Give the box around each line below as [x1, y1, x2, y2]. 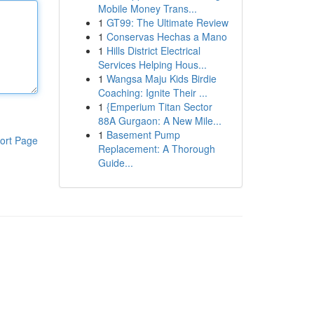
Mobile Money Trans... [97, 1, 197, 15]
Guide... [97, 156, 133, 170]
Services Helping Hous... [97, 57, 207, 71]
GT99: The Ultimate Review [106, 15, 228, 29]
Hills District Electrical [106, 43, 200, 57]
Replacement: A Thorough [97, 142, 215, 156]
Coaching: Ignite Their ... [97, 86, 207, 100]
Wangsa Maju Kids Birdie [106, 71, 217, 86]
